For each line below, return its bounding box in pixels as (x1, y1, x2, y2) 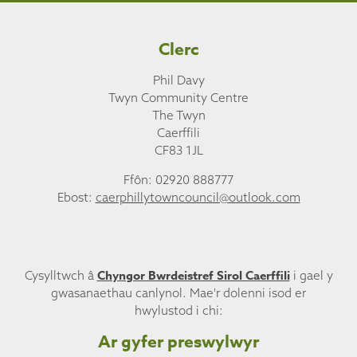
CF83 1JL (154, 143, 203, 159)
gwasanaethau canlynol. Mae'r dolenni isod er (51, 284, 306, 300)
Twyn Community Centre (108, 90, 249, 106)
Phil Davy (152, 73, 205, 88)
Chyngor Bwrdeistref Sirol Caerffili (96, 266, 290, 284)
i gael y (289, 267, 333, 283)
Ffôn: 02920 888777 (124, 172, 233, 188)
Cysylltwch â (24, 267, 97, 283)
